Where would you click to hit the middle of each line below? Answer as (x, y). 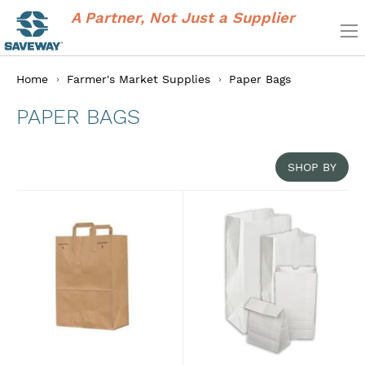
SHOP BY (312, 167)
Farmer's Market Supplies (141, 79)
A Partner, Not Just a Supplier (182, 18)
